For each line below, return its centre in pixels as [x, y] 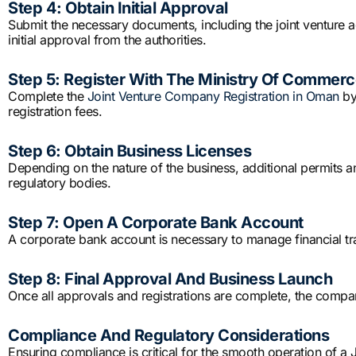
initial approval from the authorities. [107, 40]
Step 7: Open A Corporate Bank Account [156, 223]
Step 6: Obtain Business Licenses [130, 151]
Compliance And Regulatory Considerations [168, 336]
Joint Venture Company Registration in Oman [213, 97]
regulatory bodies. [59, 183]
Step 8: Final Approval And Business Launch [170, 279]
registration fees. [55, 112]
